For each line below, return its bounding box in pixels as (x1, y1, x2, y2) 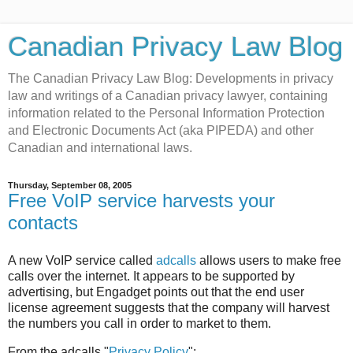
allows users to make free (196, 253, 341, 267)
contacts (8, 212, 78, 233)
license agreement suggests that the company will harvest (8, 300, 329, 314)
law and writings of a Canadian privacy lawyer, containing (8, 89, 328, 102)
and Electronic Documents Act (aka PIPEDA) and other (8, 124, 314, 137)
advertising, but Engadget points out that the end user (8, 284, 304, 299)
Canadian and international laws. (8, 141, 192, 154)
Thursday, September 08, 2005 (8, 180, 132, 190)
